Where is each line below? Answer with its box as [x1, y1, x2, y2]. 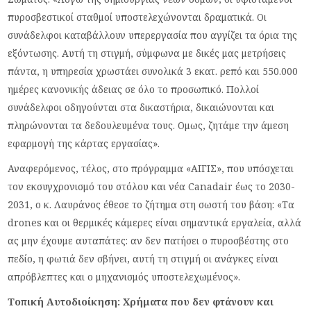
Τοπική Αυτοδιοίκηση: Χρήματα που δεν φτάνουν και [8, 294, 274, 308]
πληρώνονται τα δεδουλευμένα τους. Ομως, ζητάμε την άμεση [8, 118, 289, 132]
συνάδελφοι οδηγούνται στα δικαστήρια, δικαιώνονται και [8, 100, 275, 114]
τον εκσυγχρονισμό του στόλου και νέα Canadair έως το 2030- [8, 179, 296, 193]
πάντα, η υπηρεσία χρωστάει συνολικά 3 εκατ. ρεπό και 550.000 [8, 64, 299, 78]
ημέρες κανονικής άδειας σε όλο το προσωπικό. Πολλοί [8, 82, 260, 96]
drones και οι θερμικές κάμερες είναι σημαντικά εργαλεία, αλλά [8, 215, 302, 229]
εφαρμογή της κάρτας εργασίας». [8, 136, 160, 150]
